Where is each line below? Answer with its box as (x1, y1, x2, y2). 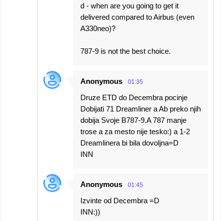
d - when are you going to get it (80, 1, 179, 10)
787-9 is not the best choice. (80, 47, 171, 55)
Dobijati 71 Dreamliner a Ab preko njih (80, 105, 201, 113)
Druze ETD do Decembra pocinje (80, 93, 187, 102)
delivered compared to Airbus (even (80, 13, 194, 21)
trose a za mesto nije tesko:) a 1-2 (80, 127, 190, 136)
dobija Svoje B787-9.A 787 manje (80, 116, 186, 124)
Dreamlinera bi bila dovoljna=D (80, 139, 179, 147)
